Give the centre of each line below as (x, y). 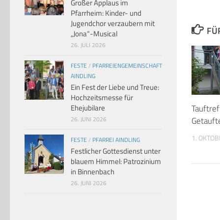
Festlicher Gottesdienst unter (116, 151)
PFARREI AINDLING (116, 140)
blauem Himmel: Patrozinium (116, 162)
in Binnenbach (93, 172)
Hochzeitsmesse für (102, 98)
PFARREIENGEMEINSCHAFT (127, 66)
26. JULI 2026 (88, 45)
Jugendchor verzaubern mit (113, 24)
